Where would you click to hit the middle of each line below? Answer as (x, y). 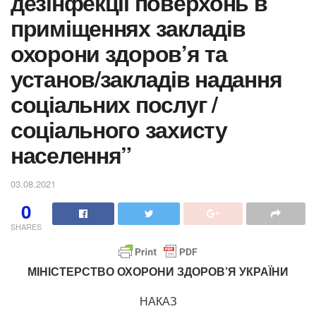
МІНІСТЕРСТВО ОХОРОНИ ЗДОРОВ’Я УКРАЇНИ (158, 272)
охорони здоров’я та (119, 53)
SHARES (26, 226)
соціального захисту (119, 129)
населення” (71, 154)
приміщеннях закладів (128, 28)
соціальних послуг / (114, 104)
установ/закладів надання (146, 78)
